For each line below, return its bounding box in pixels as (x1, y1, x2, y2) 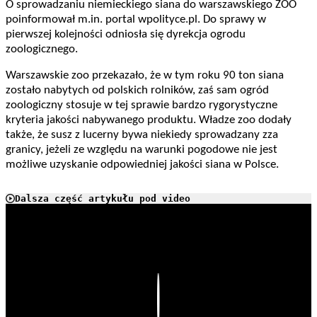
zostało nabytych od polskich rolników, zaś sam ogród (6, 84, 269, 97)
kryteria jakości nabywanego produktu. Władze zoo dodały (6, 114, 292, 127)
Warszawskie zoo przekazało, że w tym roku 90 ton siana (6, 69, 284, 82)
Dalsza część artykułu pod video (15, 193, 190, 204)
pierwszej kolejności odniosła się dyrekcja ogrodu (6, 28, 246, 41)
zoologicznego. (6, 43, 78, 56)
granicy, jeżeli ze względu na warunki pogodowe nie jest (6, 144, 277, 156)
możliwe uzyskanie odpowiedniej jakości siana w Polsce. (6, 158, 279, 171)
